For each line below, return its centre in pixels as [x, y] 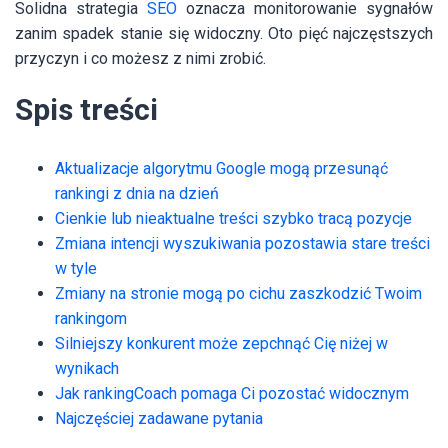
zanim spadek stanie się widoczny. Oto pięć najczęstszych [224, 34]
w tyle [76, 269]
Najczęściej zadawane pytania [159, 419]
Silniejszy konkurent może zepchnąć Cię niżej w [221, 344]
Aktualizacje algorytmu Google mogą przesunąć [221, 169]
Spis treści [86, 110]
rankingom [91, 319]
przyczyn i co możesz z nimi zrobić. [140, 59]
